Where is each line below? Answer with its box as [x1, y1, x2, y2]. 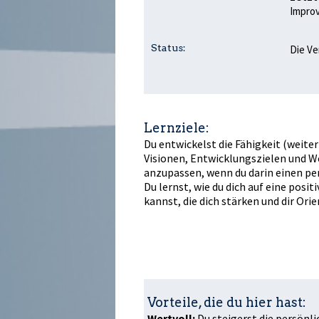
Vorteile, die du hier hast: [147, 294, 306, 310]
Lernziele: [144, 120, 209, 135]
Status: [151, 42, 186, 53]
